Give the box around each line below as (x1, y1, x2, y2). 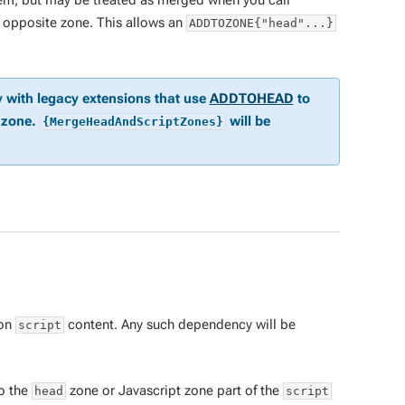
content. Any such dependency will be (63, 316, 296, 334)
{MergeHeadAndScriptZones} (42, 114, 223, 128)
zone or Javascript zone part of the (65, 381, 283, 399)
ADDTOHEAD (209, 89, 294, 107)
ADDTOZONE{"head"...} (188, 16, 334, 31)
